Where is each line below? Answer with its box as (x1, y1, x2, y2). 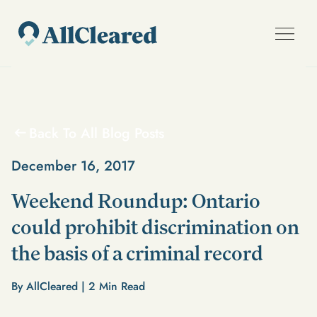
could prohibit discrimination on (11, 213, 299, 241)
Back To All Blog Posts (28, 122, 164, 143)
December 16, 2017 (11, 155, 135, 175)
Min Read (95, 277, 145, 294)
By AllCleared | (11, 277, 88, 294)
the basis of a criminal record (11, 239, 263, 267)
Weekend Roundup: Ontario (11, 187, 260, 214)
